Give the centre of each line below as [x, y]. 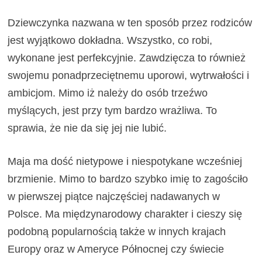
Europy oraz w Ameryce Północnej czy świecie [116, 249]
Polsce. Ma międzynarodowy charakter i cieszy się [125, 214]
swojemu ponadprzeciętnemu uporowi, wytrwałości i [129, 76]
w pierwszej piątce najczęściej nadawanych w [114, 197]
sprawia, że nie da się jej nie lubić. [87, 128]
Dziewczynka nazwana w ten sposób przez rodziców [130, 23]
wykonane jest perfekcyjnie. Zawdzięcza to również [127, 58]
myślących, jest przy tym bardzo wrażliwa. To [113, 111]
